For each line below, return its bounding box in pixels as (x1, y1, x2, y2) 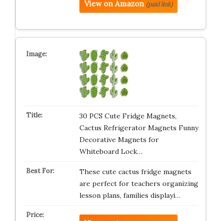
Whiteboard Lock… (79, 147, 143, 156)
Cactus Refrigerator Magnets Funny (79, 123, 198, 132)
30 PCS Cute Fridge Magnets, (79, 111, 177, 120)
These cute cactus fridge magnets (79, 167, 191, 176)
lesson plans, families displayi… (79, 190, 181, 200)
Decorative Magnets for (79, 135, 159, 144)
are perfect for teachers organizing (79, 179, 198, 188)
